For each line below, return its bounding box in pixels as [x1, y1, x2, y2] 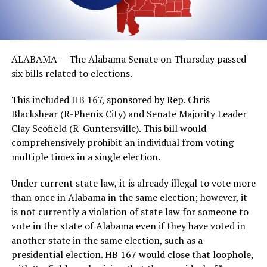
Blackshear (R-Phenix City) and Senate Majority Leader [11, 107, 247, 120]
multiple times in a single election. [11, 150, 160, 163]
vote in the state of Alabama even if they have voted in [11, 219, 246, 232]
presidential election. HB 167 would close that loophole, [11, 247, 253, 261]
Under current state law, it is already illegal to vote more [11, 176, 256, 190]
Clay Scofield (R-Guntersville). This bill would [11, 121, 206, 135]
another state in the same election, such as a [11, 233, 203, 247]
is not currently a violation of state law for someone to [11, 204, 249, 218]
